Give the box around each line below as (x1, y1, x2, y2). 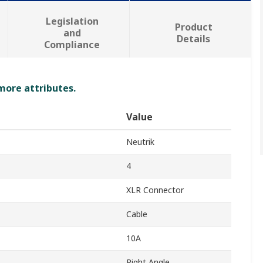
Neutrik (126, 136, 154, 148)
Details (177, 32, 211, 46)
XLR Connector (126, 184, 184, 196)
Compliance (44, 38, 100, 52)
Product (174, 21, 213, 34)
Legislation (45, 15, 99, 28)
